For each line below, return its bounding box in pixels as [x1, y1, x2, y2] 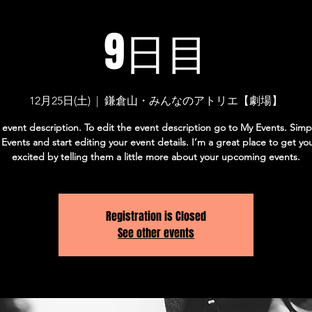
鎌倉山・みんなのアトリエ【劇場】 [104, 94, 283, 107]
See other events [118, 225, 195, 241]
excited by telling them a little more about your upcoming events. [12, 150, 301, 163]
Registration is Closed [106, 208, 207, 224]
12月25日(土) [29, 94, 91, 107]
